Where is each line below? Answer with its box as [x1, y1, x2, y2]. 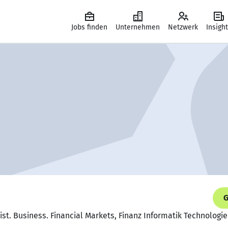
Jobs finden [71, 23, 107, 32]
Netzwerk [168, 23, 198, 32]
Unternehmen [116, 23, 160, 32]
